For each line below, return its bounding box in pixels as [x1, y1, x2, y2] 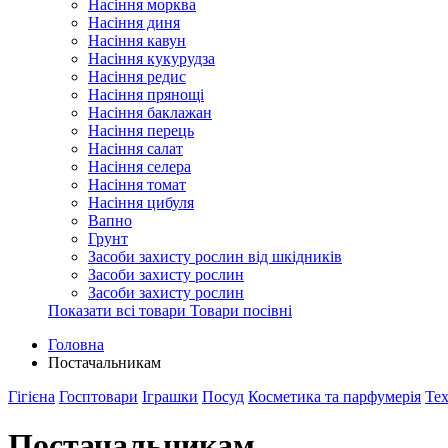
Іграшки [142, 388, 198, 405]
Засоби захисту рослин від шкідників [88, 248, 342, 265]
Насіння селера [88, 158, 191, 175]
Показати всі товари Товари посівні [48, 302, 292, 319]
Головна [48, 336, 104, 353]
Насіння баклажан [88, 104, 212, 121]
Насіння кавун [88, 32, 186, 49]
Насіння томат [88, 176, 186, 193]
